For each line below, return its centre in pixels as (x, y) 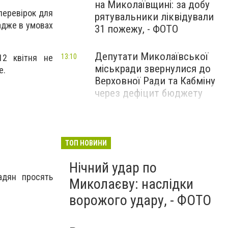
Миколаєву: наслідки (131, 184)
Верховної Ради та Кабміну (155, 81)
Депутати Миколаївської (151, 56)
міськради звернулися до (153, 69)
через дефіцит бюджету (149, 93)
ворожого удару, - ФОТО (140, 200)
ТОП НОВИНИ (86, 143)
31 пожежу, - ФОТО (136, 29)
